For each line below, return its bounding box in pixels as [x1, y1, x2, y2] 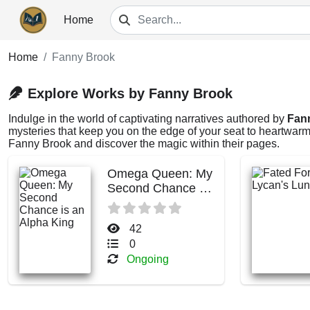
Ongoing [126, 253, 169, 265]
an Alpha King [107, 196, 185, 210]
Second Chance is [107, 181, 208, 195]
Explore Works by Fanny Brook [28, 86, 232, 101]
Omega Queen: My [107, 167, 212, 181]
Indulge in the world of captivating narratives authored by [8, 113, 287, 125]
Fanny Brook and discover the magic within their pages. [8, 138, 280, 149]
